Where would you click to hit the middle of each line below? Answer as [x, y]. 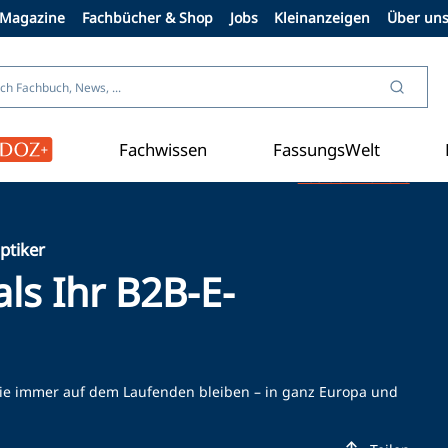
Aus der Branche [353, 176]
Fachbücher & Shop [147, 18]
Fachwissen [162, 150]
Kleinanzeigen [322, 18]
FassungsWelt [326, 150]
